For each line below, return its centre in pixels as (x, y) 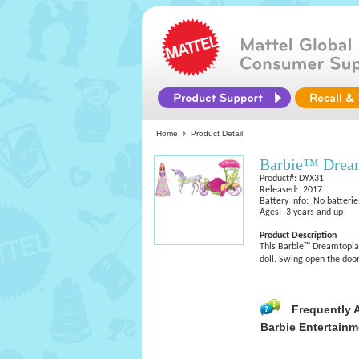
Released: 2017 (291, 190)
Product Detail (217, 133)
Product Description (298, 236)
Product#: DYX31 (292, 179)
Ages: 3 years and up (301, 212)
